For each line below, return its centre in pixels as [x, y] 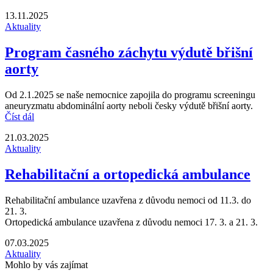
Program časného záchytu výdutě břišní [129, 53]
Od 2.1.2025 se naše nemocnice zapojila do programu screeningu [130, 95]
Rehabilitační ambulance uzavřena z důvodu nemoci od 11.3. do [128, 200]
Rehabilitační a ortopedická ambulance [128, 175]
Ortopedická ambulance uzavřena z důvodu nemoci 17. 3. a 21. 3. [131, 222]
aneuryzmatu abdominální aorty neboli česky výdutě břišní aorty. [129, 106]
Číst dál [19, 117]
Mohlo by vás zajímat [46, 265]
